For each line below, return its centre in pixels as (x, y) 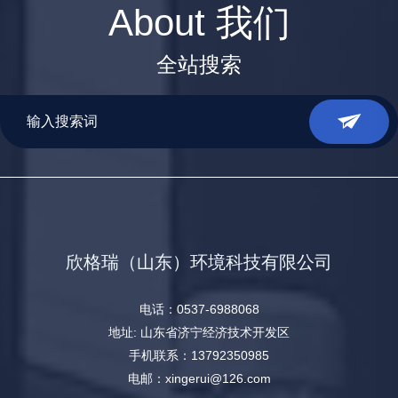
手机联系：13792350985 (199, 355)
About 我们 (199, 23)
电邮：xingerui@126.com (199, 378)
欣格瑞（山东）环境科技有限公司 (199, 262)
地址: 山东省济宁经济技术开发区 (199, 332)
